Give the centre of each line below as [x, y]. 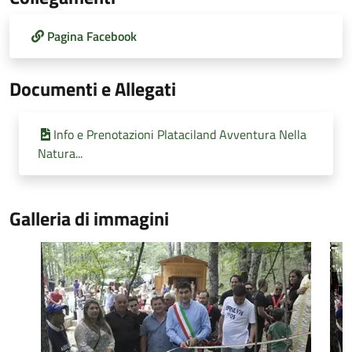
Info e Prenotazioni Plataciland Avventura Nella [180, 134]
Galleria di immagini [89, 218]
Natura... [60, 153]
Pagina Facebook [92, 36]
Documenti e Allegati [93, 89]
